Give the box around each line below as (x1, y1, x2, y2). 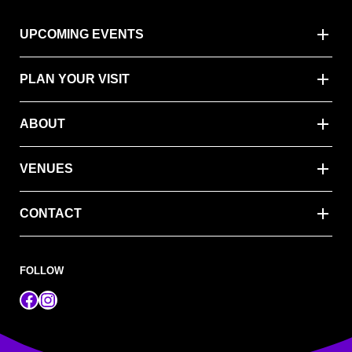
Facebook (18, 288, 101, 310)
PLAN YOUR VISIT (19, 71, 130, 86)
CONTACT (19, 206, 82, 220)
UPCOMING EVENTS (19, 27, 144, 41)
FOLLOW (19, 264, 64, 277)
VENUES (19, 161, 73, 175)
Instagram (37, 288, 121, 310)
